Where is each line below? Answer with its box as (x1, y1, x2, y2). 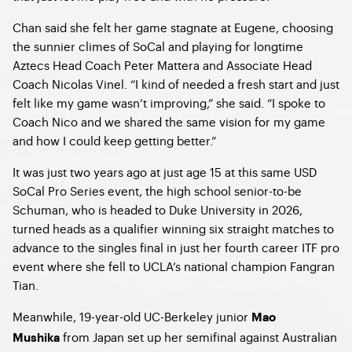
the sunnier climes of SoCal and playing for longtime (13, 38, 303, 54)
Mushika (13, 332, 60, 344)
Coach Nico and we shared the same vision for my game (13, 113, 325, 130)
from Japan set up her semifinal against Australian (60, 328, 337, 345)
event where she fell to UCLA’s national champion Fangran (13, 258, 335, 274)
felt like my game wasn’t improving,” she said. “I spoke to (13, 94, 325, 111)
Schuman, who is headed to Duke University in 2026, (13, 201, 302, 218)
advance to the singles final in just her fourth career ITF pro (13, 239, 339, 255)
